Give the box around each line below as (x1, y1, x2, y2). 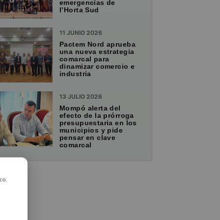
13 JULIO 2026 (59, 92, 102, 100)
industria (59, 69, 91, 78)
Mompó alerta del (59, 104, 121, 112)
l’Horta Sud (59, 5, 99, 14)
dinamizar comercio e (59, 62, 135, 70)
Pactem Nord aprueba (59, 40, 136, 48)
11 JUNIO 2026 (59, 28, 102, 36)
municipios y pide (59, 126, 123, 134)
